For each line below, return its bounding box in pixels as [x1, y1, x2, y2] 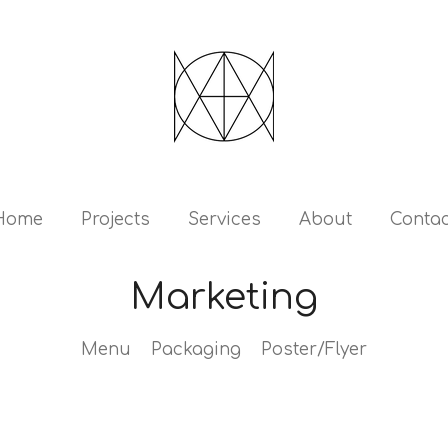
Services [188, 209, 261, 229]
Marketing [130, 277, 318, 317]
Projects [81, 209, 150, 229]
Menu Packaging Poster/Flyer [81, 340, 367, 359]
